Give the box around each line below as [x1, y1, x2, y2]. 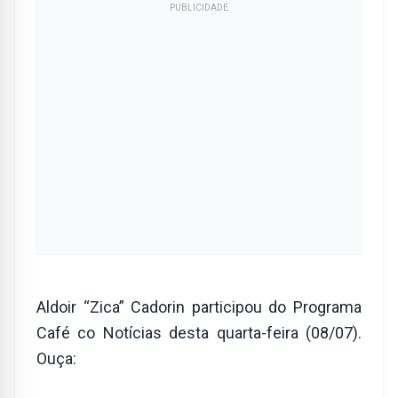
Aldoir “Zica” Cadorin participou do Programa [36, 298, 362, 316]
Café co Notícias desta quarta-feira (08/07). [36, 323, 362, 342]
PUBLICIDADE [170, 3, 228, 12]
